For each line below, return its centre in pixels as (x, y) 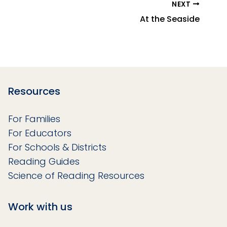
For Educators (40, 133)
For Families (34, 119)
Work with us (40, 207)
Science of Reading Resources (76, 175)
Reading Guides (44, 161)
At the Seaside (170, 19)
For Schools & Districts (57, 147)
